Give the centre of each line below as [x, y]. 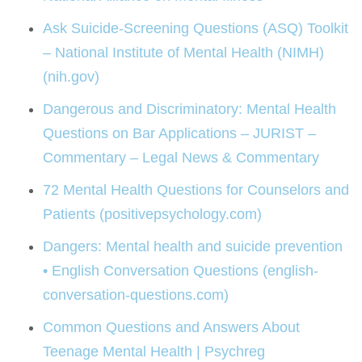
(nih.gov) [72, 77]
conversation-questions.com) [136, 295]
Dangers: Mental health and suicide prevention [193, 247]
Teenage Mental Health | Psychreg [154, 352]
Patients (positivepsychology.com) [153, 215]
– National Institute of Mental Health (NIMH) [184, 53]
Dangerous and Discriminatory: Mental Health [190, 109]
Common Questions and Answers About [172, 328]
